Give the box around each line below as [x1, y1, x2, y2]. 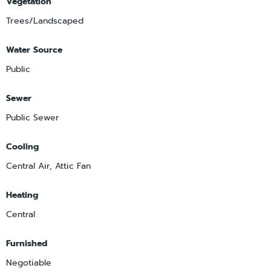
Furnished [6, 237, 47, 250]
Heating [6, 188, 38, 201]
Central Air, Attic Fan [6, 159, 91, 172]
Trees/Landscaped [6, 14, 83, 27]
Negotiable [6, 256, 51, 269]
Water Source [6, 43, 62, 56]
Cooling [6, 140, 39, 153]
